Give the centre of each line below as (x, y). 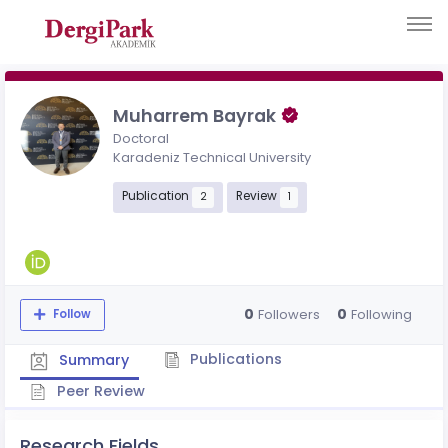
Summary (91, 359)
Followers (288, 315)
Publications (234, 358)
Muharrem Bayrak (196, 115)
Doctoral (141, 138)
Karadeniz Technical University (212, 157)
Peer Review (98, 390)
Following (381, 315)
